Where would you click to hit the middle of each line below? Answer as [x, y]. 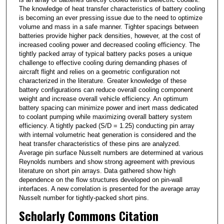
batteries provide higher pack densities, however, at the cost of [109, 35]
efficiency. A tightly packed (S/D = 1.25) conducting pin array [106, 125]
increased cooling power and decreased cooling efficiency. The [109, 44]
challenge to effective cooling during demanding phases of [103, 62]
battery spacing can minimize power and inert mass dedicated [108, 107]
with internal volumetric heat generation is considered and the [107, 134]
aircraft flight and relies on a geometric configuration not [99, 71]
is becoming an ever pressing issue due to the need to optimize [110, 17]
